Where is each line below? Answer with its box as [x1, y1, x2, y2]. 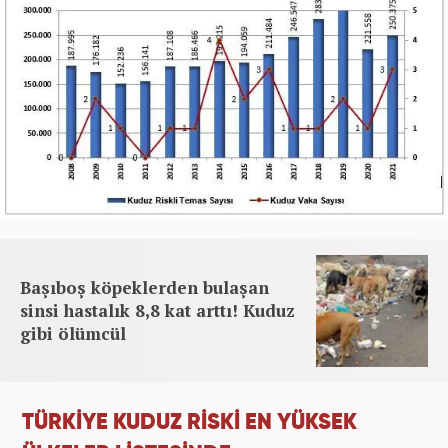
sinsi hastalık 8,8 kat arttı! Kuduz [20, 299, 295, 323]
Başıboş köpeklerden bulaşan [20, 276, 269, 300]
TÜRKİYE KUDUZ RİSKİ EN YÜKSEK [22, 412, 357, 435]
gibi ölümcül [20, 322, 126, 346]
